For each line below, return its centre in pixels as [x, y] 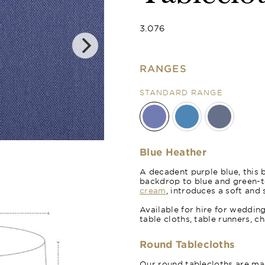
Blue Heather [173, 151]
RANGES [163, 68]
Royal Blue [241, 147]
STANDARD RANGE [181, 92]
